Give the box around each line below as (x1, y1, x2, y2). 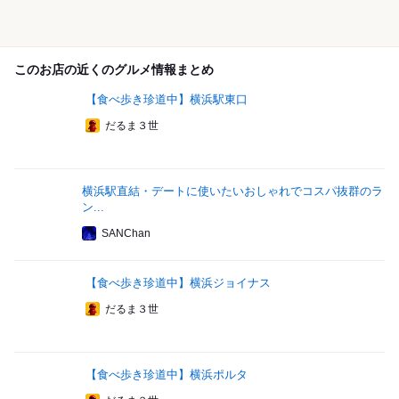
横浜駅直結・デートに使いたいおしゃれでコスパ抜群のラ (81, 184, 383, 199)
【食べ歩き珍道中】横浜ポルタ (85, 368, 248, 382)
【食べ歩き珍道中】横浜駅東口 (85, 93, 248, 107)
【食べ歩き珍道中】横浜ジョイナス (85, 276, 271, 290)
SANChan (101, 227, 151, 240)
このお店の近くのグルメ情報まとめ (14, 62, 214, 77)
